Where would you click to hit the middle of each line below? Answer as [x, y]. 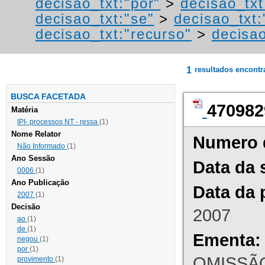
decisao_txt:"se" [95, 19]
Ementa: [227, 240]
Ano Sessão [33, 159]
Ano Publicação [40, 183]
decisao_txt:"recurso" [114, 34]
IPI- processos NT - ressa [58, 122]
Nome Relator [36, 134]
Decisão [26, 207]
